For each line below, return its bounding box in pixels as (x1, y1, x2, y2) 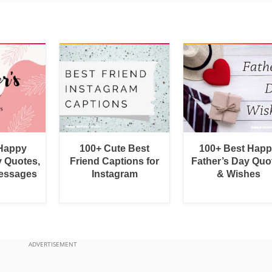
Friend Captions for (70, 155, 160, 166)
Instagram (91, 168, 138, 179)
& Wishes (216, 168, 260, 179)
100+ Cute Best (80, 143, 150, 154)
